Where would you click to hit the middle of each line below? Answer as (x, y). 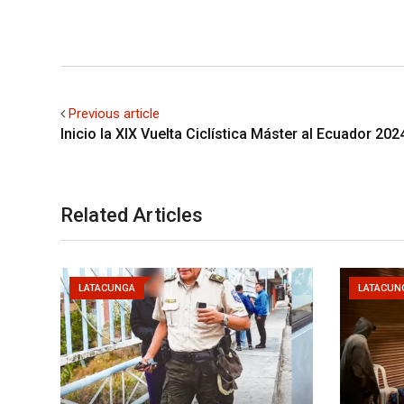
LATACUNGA (107, 288)
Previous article (114, 114)
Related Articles (132, 215)
